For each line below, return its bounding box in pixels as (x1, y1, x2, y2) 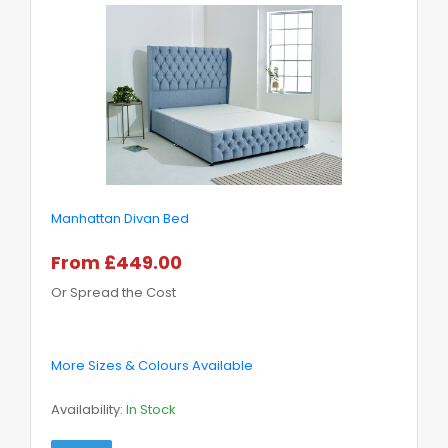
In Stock (126, 399, 176, 419)
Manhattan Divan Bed (51, 208, 189, 228)
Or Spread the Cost (51, 282, 176, 302)
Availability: (51, 399, 126, 419)
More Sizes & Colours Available (51, 355, 253, 375)
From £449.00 (51, 249, 182, 275)
